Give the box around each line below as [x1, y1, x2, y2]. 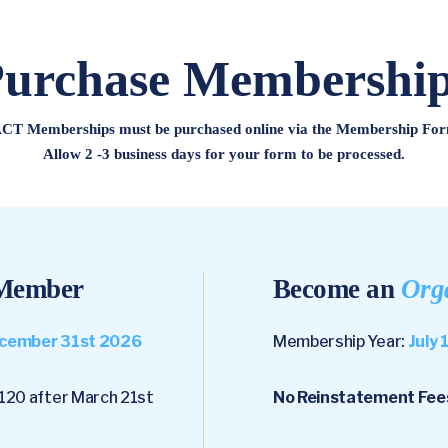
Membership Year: [273, 332, 408, 351]
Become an [273, 274, 401, 304]
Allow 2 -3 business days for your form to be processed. [43, 146, 405, 162]
